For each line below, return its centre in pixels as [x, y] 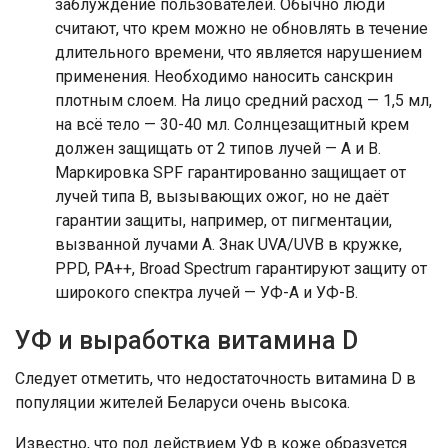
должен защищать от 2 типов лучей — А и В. [218, 148]
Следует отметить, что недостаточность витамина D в [215, 378]
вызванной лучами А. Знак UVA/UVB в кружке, [228, 244]
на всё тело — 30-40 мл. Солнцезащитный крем [232, 124]
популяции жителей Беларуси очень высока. [182, 402]
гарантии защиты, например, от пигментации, [223, 220]
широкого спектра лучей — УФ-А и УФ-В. [206, 292]
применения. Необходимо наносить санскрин [224, 76]
